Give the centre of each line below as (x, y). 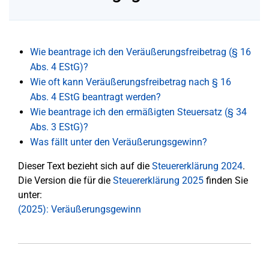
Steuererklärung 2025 (158, 180)
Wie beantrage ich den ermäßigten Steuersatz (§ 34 (138, 112)
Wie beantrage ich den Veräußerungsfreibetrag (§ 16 (141, 52)
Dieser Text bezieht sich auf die (85, 166)
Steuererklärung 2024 (197, 166)
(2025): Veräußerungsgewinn (80, 209)
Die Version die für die (65, 180)
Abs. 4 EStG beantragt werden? (95, 97)
